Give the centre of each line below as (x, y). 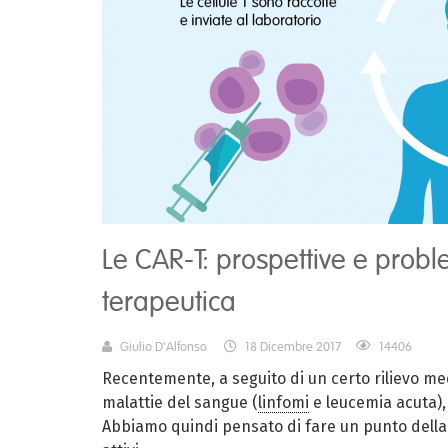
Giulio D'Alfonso (163, 347)
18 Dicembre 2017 (293, 347)
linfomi (283, 403)
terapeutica (169, 302)
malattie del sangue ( (180, 403)
